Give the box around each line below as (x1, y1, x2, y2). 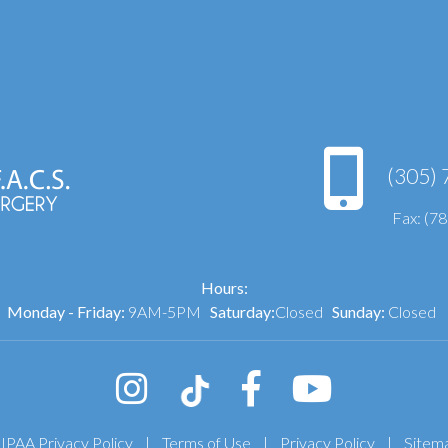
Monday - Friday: (6, 302, 125, 322)
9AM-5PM (124, 302, 210, 322)
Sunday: (331, 302, 385, 322)
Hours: (200, 278, 248, 298)
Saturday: (209, 302, 275, 322)
